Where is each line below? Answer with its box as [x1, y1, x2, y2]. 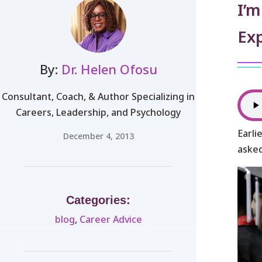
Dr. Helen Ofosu [61, 60, 157, 78]
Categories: [66, 193, 130, 206]
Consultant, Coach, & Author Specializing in [2, 89, 195, 103]
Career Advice [79, 212, 142, 226]
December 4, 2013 [63, 130, 134, 142]
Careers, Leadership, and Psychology [16, 105, 181, 119]
